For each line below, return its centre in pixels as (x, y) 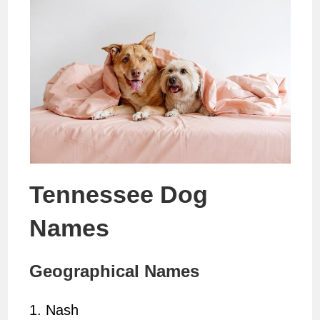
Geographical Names (115, 271)
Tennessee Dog (119, 195)
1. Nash (54, 310)
